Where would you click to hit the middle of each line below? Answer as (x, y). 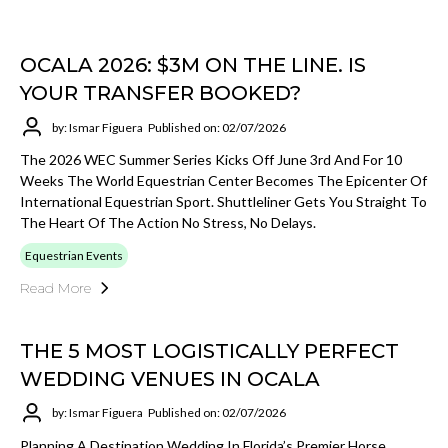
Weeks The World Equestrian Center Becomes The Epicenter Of (223, 180)
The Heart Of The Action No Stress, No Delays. (168, 222)
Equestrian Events (74, 255)
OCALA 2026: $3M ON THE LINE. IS (193, 65)
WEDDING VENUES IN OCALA (170, 378)
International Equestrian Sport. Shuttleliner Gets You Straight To (223, 201)
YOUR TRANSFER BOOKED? (160, 93)
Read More (55, 288)
